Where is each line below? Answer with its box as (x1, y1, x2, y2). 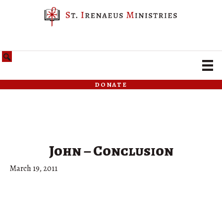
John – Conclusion (49, 141, 173, 161)
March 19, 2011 (9, 163, 57, 174)
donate (95, 79, 127, 90)
